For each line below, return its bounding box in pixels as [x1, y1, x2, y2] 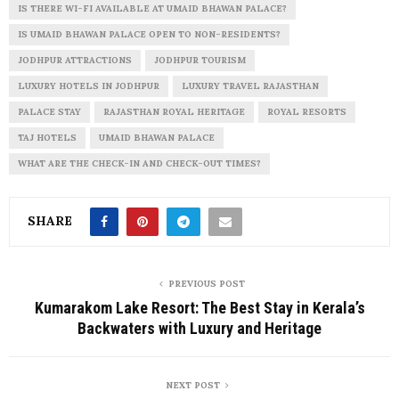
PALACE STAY [18, 106, 81, 118]
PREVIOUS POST [168, 278, 245, 290]
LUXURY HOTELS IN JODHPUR [18, 80, 159, 93]
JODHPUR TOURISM [154, 54, 246, 67]
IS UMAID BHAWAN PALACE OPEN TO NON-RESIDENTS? [18, 28, 281, 41]
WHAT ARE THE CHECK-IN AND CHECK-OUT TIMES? [18, 158, 261, 170]
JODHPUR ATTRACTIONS [18, 54, 132, 67]
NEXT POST [165, 379, 220, 392]
